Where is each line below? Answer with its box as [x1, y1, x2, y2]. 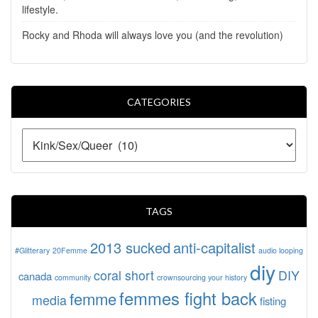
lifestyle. [22, 1, 58, 16]
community [55, 271, 91, 283]
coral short [94, 265, 154, 284]
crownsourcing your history [157, 271, 247, 283]
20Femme [53, 244, 87, 256]
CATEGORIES [127, 95, 191, 108]
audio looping [258, 244, 303, 256]
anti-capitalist [173, 236, 256, 258]
